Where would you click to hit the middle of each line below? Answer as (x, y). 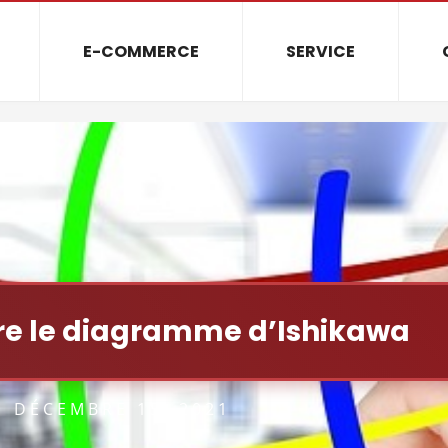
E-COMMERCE (141, 51)
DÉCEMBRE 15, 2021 (122, 409)
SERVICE (321, 51)
